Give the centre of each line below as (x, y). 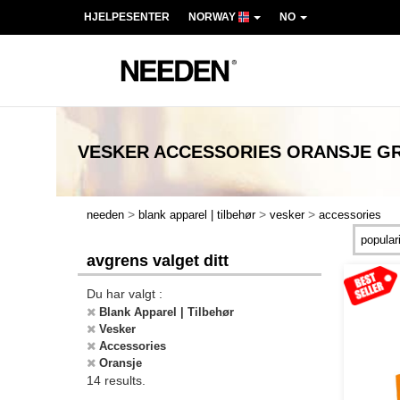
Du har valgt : (125, 294)
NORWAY (213, 17)
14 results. (116, 380)
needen (105, 215)
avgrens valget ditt (158, 261)
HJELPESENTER (127, 17)
